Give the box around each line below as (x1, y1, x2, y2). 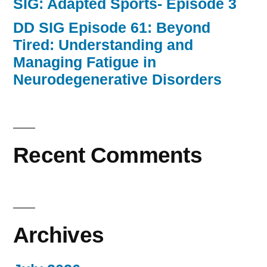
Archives (13, 222, 104, 248)
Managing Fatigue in (13, 54, 156, 71)
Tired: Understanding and (13, 37, 193, 54)
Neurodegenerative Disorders (13, 72, 226, 88)
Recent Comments (13, 142, 202, 168)
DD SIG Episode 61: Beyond (13, 20, 210, 36)
